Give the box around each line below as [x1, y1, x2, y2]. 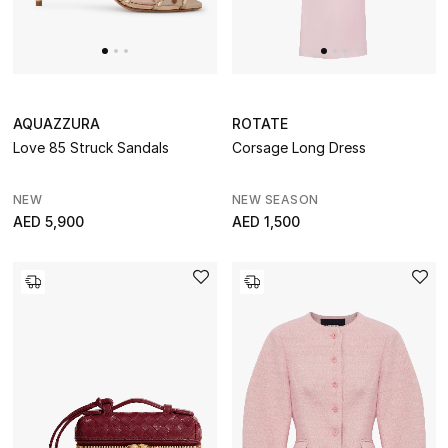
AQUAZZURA [12, 114, 100, 132]
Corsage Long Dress [231, 138, 366, 156]
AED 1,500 [231, 212, 300, 230]
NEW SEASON [231, 191, 319, 207]
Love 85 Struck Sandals [12, 138, 169, 156]
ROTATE [231, 114, 288, 132]
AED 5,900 [12, 212, 84, 230]
